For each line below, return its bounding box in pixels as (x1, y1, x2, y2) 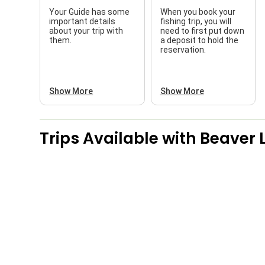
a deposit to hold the (160, 35, 238, 45)
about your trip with (49, 25, 124, 35)
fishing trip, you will (160, 16, 231, 26)
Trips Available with (40, 127, 201, 149)
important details (49, 16, 116, 26)
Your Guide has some (49, 7, 130, 17)
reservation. (160, 44, 206, 54)
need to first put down (160, 25, 244, 35)
